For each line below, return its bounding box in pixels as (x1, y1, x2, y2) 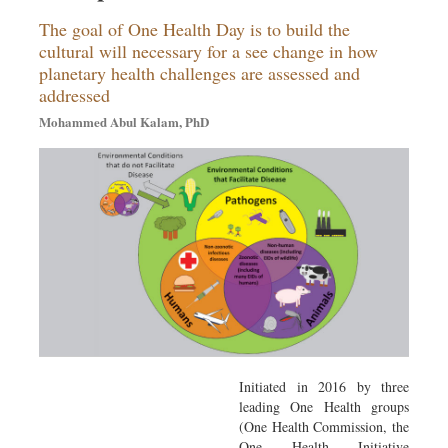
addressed (39, 82, 110, 107)
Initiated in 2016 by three (239, 376, 409, 396)
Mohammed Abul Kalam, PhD (39, 111, 209, 131)
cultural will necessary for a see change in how (39, 38, 378, 63)
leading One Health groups (239, 396, 409, 416)
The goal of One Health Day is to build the (39, 16, 350, 41)
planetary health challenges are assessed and (39, 60, 360, 85)
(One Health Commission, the (239, 416, 409, 436)
